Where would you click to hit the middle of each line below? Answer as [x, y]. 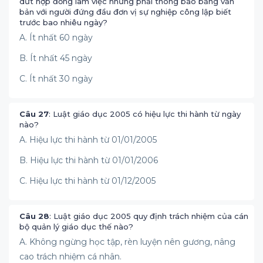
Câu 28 [34, 216]
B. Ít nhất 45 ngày [57, 58]
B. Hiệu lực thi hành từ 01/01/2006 [89, 160]
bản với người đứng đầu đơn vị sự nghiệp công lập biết [125, 12]
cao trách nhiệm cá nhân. [70, 257]
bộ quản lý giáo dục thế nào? [76, 227]
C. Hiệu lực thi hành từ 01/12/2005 [87, 181]
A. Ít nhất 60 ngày [56, 38]
